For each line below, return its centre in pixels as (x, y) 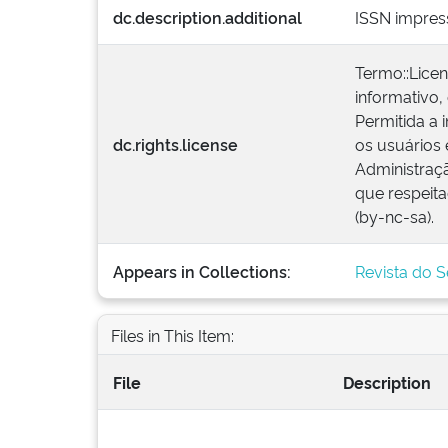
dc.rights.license (175, 144)
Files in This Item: (172, 334)
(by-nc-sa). (394, 216)
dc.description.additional (207, 17)
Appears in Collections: (202, 271)
